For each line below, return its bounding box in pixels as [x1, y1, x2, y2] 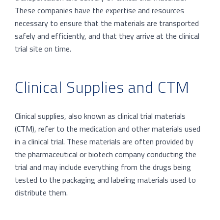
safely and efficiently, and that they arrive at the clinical [15, 28, 199, 44]
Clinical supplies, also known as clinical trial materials [15, 108, 186, 123]
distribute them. [15, 185, 68, 200]
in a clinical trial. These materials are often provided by [15, 134, 193, 149]
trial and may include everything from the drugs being [15, 159, 191, 174]
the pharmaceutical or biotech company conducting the [15, 146, 196, 162]
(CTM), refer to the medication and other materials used [15, 121, 200, 136]
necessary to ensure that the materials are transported [15, 16, 199, 31]
